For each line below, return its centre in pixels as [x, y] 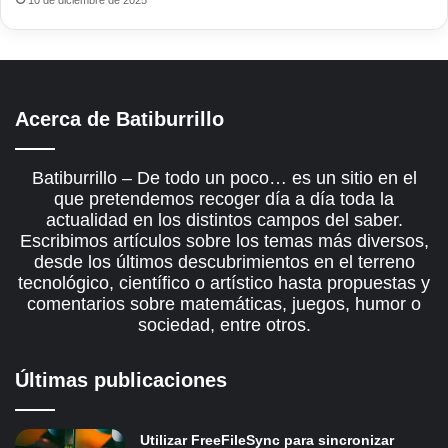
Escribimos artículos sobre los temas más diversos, [224, 241]
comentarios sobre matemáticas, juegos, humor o [224, 304]
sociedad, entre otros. [224, 325]
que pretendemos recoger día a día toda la [224, 199]
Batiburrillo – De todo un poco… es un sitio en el [224, 178]
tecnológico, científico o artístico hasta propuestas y [224, 283]
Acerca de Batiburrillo [119, 119]
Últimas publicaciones [121, 380]
